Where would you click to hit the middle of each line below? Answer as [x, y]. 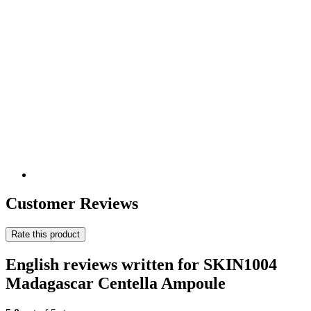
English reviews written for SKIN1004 [141, 265]
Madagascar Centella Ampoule [116, 284]
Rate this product [45, 235]
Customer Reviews [72, 204]
